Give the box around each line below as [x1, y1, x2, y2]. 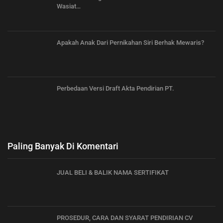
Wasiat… [57, 2, 81, 10]
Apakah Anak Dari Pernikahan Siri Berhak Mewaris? [57, 39, 204, 47]
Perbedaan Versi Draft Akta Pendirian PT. [57, 84, 174, 92]
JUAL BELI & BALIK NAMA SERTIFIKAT [57, 168, 169, 176]
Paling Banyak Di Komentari [7, 140, 118, 151]
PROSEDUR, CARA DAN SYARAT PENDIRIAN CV [57, 214, 193, 222]
